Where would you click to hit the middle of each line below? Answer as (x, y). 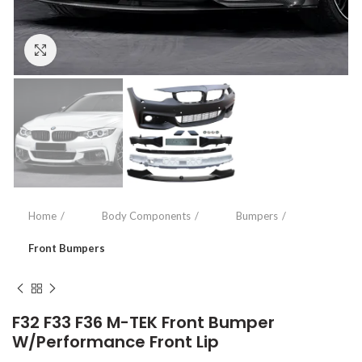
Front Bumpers (67, 248)
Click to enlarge (97, 50)
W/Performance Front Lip (116, 342)
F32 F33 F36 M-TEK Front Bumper (143, 323)
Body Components (146, 216)
